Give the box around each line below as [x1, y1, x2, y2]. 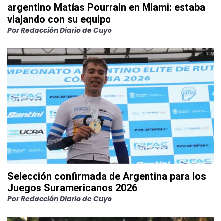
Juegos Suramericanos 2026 [7, 182, 137, 194]
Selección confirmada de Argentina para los [7, 170, 206, 183]
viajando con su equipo [7, 13, 111, 26]
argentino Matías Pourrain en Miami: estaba [7, 1, 205, 14]
